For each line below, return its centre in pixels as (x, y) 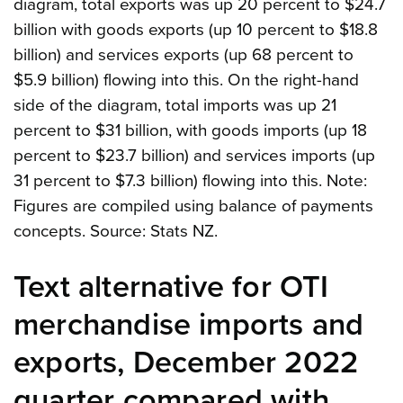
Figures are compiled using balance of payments (193, 206)
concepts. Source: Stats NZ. (116, 231)
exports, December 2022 (186, 363)
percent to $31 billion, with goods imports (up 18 (190, 130)
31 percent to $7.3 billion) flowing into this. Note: (190, 180)
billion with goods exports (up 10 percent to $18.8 (196, 29)
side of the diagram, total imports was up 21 (175, 105)
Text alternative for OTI (171, 287)
